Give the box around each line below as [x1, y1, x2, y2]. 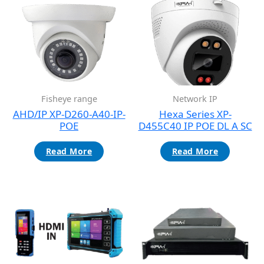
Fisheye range [41, 93, 97, 104]
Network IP [173, 93, 217, 104]
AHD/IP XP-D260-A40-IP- [12, 107, 126, 121]
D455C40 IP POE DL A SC [138, 119, 252, 133]
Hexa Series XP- [159, 107, 232, 121]
